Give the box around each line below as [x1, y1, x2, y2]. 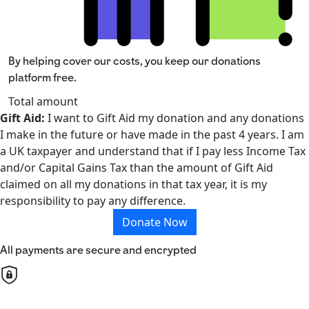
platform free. [8, 70, 77, 84]
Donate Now [121, 214, 188, 230]
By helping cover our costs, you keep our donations [8, 54, 261, 68]
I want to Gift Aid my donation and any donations [45, 110, 304, 126]
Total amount [8, 93, 78, 109]
